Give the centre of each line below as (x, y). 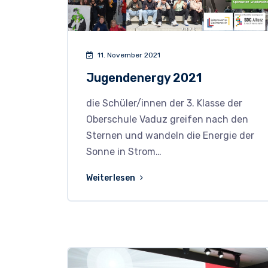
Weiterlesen (112, 178)
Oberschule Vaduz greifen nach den (167, 120)
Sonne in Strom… (124, 152)
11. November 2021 (128, 55)
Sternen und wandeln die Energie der (170, 136)
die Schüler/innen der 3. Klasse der (164, 103)
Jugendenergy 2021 (144, 78)
